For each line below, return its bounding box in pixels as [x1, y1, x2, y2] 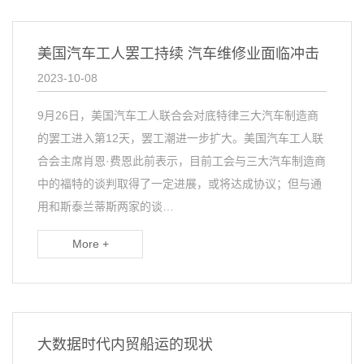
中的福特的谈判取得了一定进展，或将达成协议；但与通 [37, 177, 322, 190]
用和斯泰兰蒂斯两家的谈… [37, 200, 174, 213]
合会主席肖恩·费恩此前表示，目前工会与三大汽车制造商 [37, 154, 326, 167]
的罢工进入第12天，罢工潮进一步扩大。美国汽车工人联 [37, 132, 323, 145]
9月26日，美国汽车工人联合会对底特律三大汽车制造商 [37, 109, 318, 122]
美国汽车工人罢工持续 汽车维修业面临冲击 [37, 45, 319, 62]
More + [71, 237, 109, 250]
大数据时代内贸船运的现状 [37, 336, 213, 353]
